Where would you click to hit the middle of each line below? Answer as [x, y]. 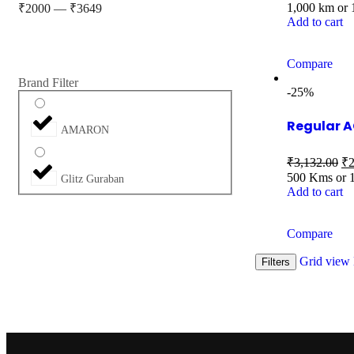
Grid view [325, 261]
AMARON [85, 130]
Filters [276, 262]
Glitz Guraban [92, 179]
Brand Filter [48, 82]
